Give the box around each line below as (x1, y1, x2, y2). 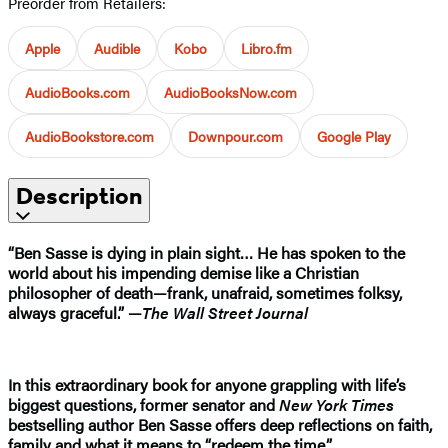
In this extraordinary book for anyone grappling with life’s (8, 372, 406, 396)
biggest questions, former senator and (8, 392, 279, 416)
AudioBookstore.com (25, 125, 154, 146)
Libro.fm (241, 37, 292, 58)
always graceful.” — (8, 300, 142, 324)
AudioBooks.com (25, 81, 130, 102)
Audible (94, 37, 140, 58)
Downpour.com (188, 125, 283, 146)
